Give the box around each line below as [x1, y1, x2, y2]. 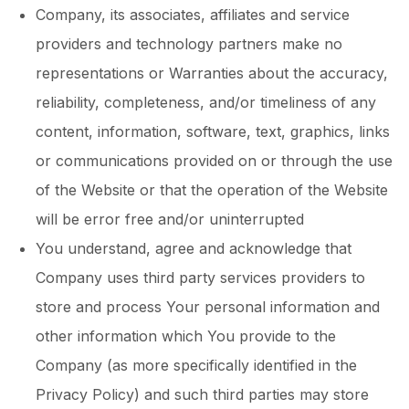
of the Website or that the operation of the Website [36, 181, 388, 199]
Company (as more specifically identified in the [36, 356, 357, 374]
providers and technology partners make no [36, 35, 342, 53]
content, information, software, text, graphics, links [36, 122, 390, 141]
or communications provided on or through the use [36, 152, 393, 170]
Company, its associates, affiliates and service [36, 5, 350, 24]
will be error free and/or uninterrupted [36, 210, 304, 228]
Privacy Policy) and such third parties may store [36, 385, 369, 404]
